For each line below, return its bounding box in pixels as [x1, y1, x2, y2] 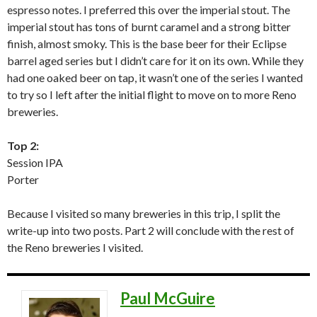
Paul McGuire [120, 289, 215, 309]
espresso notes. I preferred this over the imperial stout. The [7, 3, 290, 17]
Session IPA [7, 156, 63, 170]
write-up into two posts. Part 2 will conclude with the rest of [7, 224, 294, 238]
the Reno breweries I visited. [7, 241, 143, 255]
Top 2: [7, 139, 39, 153]
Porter [7, 173, 39, 187]
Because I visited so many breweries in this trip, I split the [7, 207, 280, 221]
